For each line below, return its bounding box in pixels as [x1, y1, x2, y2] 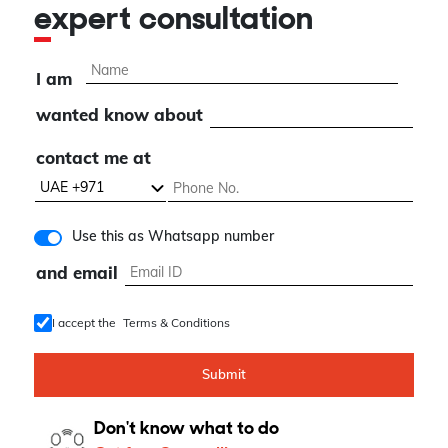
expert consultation [51, 5, 313, 38]
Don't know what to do [94, 420, 279, 440]
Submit [202, 366, 246, 383]
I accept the [51, 315, 116, 331]
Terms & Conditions [122, 315, 230, 331]
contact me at [36, 147, 151, 169]
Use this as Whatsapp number [72, 227, 274, 246]
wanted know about [36, 104, 203, 126]
